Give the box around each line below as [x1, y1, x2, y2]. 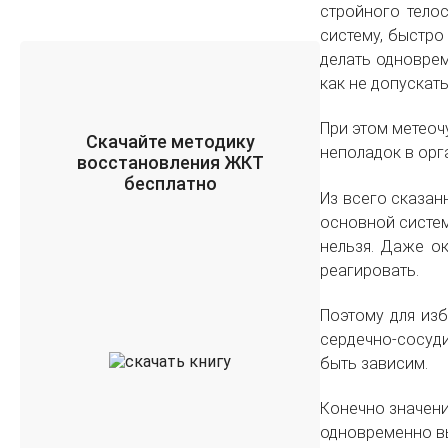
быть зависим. [320, 353, 428, 373]
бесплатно [123, 173, 217, 194]
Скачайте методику [85, 131, 255, 152]
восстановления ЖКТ [76, 152, 264, 173]
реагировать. [320, 260, 419, 280]
